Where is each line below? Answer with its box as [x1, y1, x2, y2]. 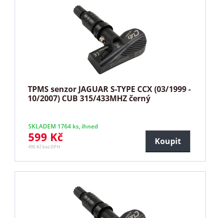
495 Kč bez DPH [28, 143, 61, 150]
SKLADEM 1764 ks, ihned [28, 122, 98, 130]
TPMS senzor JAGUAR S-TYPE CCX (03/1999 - [28, 83, 191, 94]
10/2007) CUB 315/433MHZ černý [28, 92, 151, 104]
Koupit [154, 135, 181, 146]
